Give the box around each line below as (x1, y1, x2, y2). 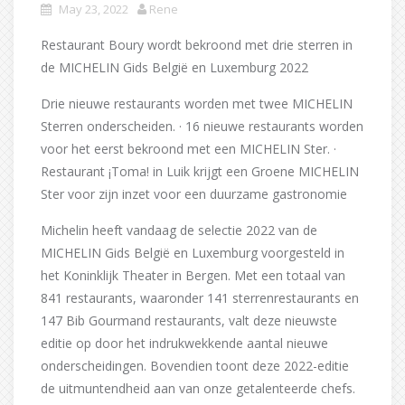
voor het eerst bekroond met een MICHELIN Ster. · (41, 139, 336, 157)
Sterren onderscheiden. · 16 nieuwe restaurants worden (41, 117, 363, 135)
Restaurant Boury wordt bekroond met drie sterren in (41, 35, 353, 53)
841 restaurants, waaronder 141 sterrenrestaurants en (41, 288, 359, 306)
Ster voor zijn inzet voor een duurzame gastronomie (41, 184, 347, 202)
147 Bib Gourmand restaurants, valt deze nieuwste (41, 311, 337, 329)
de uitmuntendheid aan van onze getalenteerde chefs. (41, 379, 355, 397)
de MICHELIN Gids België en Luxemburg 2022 (41, 58, 308, 76)
